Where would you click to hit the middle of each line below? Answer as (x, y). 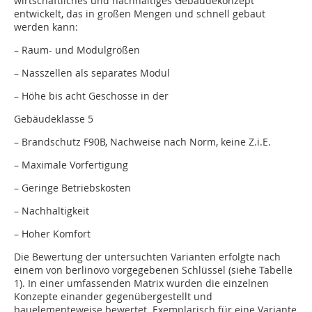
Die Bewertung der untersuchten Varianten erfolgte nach (147, 257)
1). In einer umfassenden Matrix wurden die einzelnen (141, 283)
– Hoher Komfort (52, 234)
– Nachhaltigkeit (52, 211)
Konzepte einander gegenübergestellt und (113, 297)
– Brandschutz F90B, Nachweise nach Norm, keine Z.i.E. (142, 142)
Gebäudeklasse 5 (54, 119)
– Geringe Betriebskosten (72, 188)
